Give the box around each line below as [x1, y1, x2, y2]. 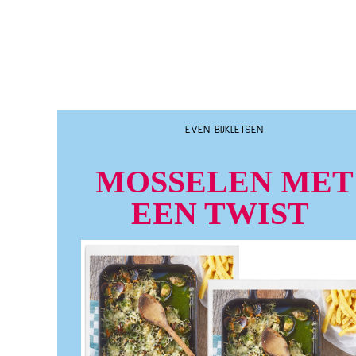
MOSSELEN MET [95, 164, 354, 199]
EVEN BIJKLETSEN [185, 124, 263, 135]
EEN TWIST [131, 195, 317, 231]
